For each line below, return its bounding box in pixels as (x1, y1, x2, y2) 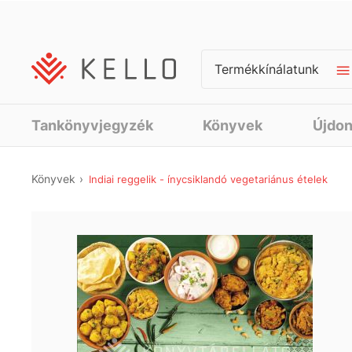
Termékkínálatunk (214, 61, 319, 77)
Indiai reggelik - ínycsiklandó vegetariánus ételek (89, 173, 328, 185)
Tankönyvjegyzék (31, 117, 153, 134)
